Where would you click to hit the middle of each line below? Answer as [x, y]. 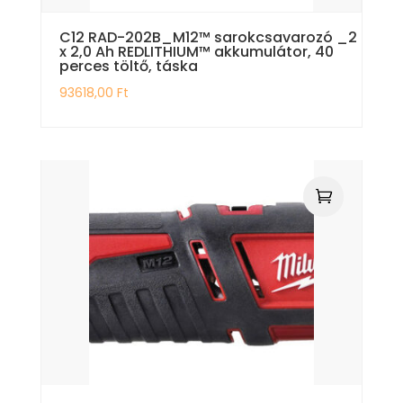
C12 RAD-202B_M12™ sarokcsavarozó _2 [208, 37]
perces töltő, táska [128, 66]
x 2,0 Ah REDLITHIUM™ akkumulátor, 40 [196, 51]
